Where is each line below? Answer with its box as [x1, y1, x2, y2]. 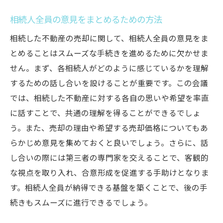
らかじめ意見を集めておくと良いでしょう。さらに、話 [10, 139, 209, 148]
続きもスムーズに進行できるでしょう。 [10, 199, 152, 208]
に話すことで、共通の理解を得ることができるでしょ [10, 109, 201, 118]
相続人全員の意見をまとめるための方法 [10, 15, 162, 25]
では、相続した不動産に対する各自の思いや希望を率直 [10, 94, 209, 104]
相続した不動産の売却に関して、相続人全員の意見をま [10, 34, 209, 44]
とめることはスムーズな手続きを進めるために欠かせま [10, 49, 209, 59]
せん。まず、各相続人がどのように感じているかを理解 [10, 64, 209, 74]
